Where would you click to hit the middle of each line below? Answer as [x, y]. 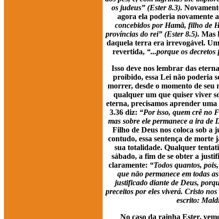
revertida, [130, 52]
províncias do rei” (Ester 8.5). [153, 34]
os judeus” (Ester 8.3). [147, 8]
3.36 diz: [124, 112]
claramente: [129, 165]
